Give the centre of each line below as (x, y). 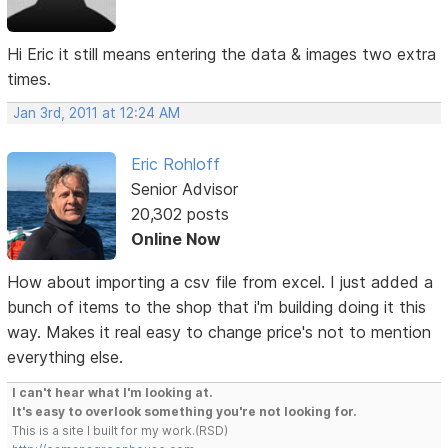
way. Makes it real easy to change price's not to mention (219, 331)
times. (29, 78)
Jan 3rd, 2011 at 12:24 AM (97, 112)
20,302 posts (179, 213)
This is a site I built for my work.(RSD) (120, 430)
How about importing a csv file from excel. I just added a (220, 281)
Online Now (175, 238)
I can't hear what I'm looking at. (113, 392)
